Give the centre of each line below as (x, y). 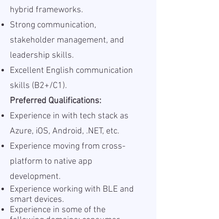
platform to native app (51, 162)
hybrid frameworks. (46, 10)
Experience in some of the (58, 210)
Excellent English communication (71, 71)
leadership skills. (42, 55)
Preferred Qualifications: (55, 101)
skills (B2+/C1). (38, 86)
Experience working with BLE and (72, 189)
